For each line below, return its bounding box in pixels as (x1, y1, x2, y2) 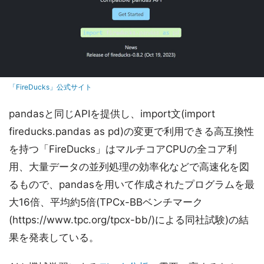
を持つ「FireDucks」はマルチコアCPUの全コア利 (9, 143, 237, 156)
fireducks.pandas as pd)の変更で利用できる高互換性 (9, 126, 254, 138)
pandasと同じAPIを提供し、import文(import (9, 108, 215, 120)
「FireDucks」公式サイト (9, 82, 92, 92)
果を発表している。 (9, 232, 99, 244)
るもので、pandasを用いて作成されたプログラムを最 (9, 179, 255, 191)
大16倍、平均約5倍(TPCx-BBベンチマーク (9, 196, 203, 209)
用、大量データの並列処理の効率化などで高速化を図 (9, 161, 249, 173)
